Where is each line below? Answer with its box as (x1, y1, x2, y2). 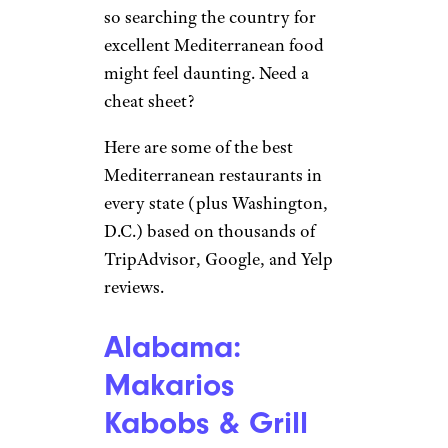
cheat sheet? (104, 90, 199, 112)
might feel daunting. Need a (104, 62, 309, 84)
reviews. (104, 276, 164, 298)
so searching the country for (104, 6, 316, 28)
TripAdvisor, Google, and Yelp (104, 248, 333, 270)
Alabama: (104, 328, 241, 365)
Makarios (104, 366, 234, 403)
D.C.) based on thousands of (104, 220, 315, 242)
